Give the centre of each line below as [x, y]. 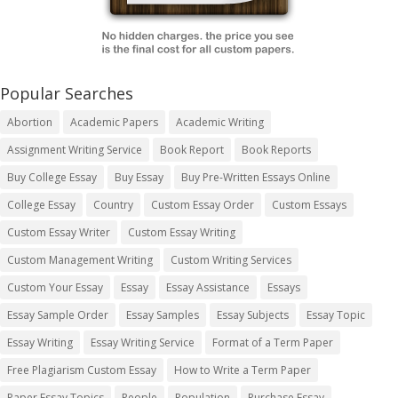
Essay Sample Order [58, 315]
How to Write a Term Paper [243, 370]
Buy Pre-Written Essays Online [256, 178]
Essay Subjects [253, 315]
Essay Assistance [208, 288]
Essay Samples [163, 315]
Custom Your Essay [55, 288]
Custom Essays [309, 205]
